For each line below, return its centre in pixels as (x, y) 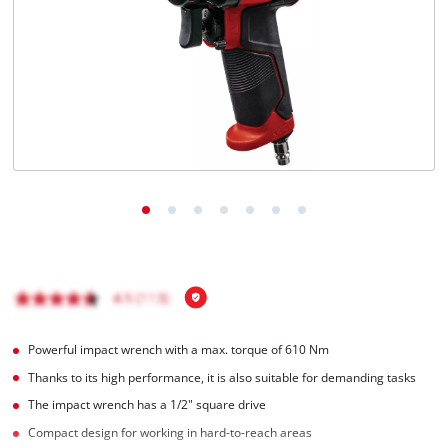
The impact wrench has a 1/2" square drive (147, 405)
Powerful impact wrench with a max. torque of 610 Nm (179, 349)
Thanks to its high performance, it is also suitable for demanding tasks (222, 377)
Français (78, 90)
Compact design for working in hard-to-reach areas (170, 433)
